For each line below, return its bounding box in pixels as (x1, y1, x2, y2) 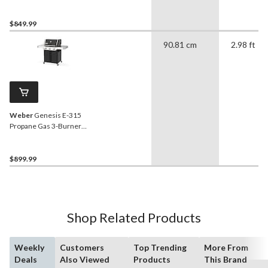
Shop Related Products (67, 209, 201, 226)
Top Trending (133, 242, 187, 253)
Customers (60, 242, 105, 253)
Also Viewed (60, 254, 110, 265)
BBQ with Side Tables (10, 132, 77, 142)
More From (204, 242, 249, 253)
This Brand (204, 254, 248, 265)
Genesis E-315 (33, 111, 81, 120)
